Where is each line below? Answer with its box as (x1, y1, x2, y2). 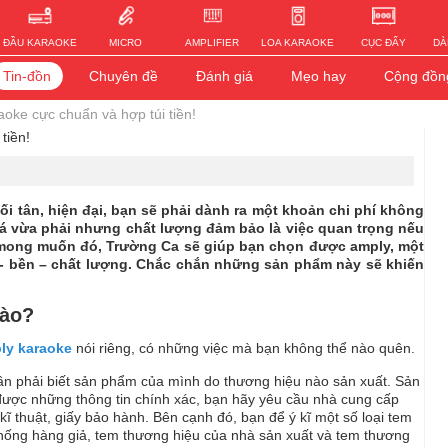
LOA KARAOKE (261, 37, 334, 48)
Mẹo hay (290, 68, 346, 84)
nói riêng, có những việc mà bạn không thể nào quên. (72, 340, 415, 356)
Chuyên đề (88, 68, 158, 84)
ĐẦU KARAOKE (2, 37, 77, 48)
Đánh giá (195, 68, 253, 84)
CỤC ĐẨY (361, 37, 406, 48)
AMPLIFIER (184, 37, 239, 48)
